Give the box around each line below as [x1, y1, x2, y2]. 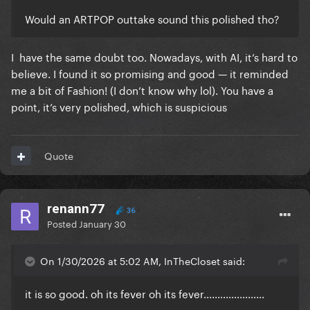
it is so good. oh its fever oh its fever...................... [25, 284, 264, 302]
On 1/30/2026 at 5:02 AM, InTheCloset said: [40, 253, 245, 268]
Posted [47, 216, 79, 230]
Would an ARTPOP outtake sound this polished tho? [25, 10, 280, 27]
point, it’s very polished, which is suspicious [11, 98, 227, 115]
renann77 [47, 201, 104, 217]
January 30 [79, 216, 126, 230]
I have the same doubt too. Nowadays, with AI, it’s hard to [11, 48, 298, 65]
